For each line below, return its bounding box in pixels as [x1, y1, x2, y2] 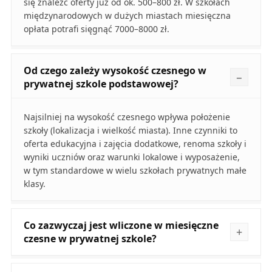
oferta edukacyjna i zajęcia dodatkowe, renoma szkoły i [23, 138, 246, 150]
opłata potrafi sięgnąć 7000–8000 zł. [23, 23, 169, 35]
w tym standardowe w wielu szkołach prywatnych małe [23, 165, 246, 177]
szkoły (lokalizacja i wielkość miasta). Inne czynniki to [23, 124, 237, 137]
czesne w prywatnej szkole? [23, 232, 157, 246]
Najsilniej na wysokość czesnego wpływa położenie [23, 111, 230, 123]
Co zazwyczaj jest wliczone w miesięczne [23, 219, 219, 233]
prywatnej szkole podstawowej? [23, 77, 178, 91]
